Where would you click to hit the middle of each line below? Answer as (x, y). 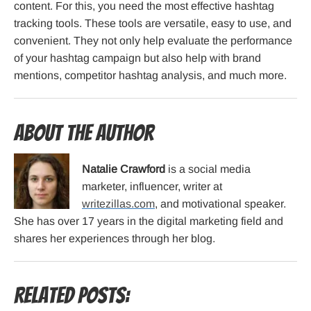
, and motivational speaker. (220, 204)
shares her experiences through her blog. (115, 239)
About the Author (84, 134)
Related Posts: (72, 296)
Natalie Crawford (124, 169)
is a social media (208, 169)
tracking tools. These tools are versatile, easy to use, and (153, 24)
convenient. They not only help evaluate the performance (153, 41)
